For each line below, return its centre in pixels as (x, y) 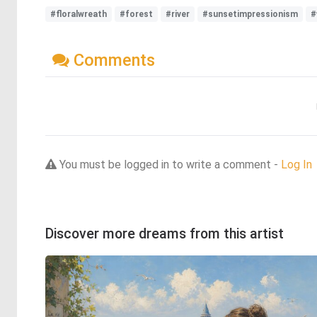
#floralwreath (79, 14)
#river (178, 14)
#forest (136, 14)
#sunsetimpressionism (250, 14)
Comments (112, 60)
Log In (296, 164)
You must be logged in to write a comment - (169, 164)
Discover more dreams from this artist (165, 234)
